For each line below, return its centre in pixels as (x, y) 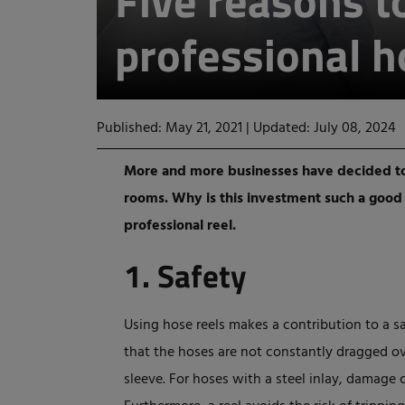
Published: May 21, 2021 (171, 128)
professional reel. (180, 226)
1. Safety (185, 276)
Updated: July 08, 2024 (325, 128)
